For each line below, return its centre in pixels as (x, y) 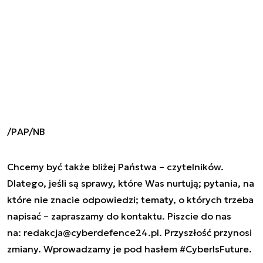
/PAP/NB (26, 131)
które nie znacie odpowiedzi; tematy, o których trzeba (130, 199)
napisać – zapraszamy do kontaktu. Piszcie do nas (119, 216)
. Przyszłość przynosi (205, 232)
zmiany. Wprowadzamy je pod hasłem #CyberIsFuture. (129, 249)
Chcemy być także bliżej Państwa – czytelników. (115, 166)
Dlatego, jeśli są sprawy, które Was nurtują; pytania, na (131, 183)
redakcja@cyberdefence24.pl (91, 232)
